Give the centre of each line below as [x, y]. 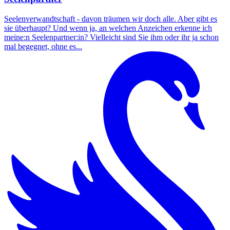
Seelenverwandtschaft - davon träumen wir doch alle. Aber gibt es [111, 19]
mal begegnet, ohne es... [43, 47]
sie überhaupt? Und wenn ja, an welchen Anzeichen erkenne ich [108, 28]
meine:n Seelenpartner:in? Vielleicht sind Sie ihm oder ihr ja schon [111, 37]
